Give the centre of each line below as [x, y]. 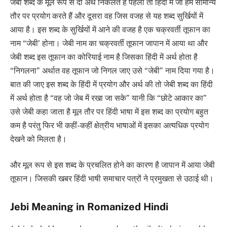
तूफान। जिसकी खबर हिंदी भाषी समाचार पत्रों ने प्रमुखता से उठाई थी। [112, 179]
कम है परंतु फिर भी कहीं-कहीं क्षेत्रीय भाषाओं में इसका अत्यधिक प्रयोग [109, 125]
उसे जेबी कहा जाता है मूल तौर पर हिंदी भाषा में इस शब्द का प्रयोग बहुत [109, 111]
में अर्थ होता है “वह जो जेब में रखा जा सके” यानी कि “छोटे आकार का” [108, 98]
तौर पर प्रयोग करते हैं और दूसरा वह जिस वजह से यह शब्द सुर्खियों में [107, 16]
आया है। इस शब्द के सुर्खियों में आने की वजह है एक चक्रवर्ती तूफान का [110, 29]
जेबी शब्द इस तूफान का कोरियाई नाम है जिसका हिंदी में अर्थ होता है [104, 57]
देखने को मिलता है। [39, 139]
